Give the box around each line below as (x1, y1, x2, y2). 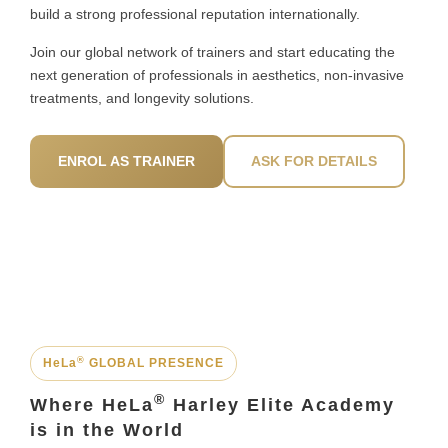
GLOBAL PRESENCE (85, 356, 224, 371)
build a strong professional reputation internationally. (30, 6, 360, 23)
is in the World (30, 420, 184, 441)
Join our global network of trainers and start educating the (30, 44, 395, 61)
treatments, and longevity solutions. (30, 90, 254, 107)
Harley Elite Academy (166, 395, 395, 416)
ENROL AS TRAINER (58, 153, 195, 170)
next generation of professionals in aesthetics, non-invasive (30, 67, 404, 84)
